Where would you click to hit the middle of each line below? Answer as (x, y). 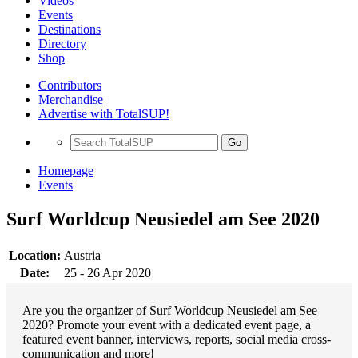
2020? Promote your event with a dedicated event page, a (167, 324)
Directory (62, 44)
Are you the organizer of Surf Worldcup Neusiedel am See (170, 310)
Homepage (66, 171)
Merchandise (71, 99)
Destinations (70, 29)
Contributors (70, 85)
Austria (82, 255)
